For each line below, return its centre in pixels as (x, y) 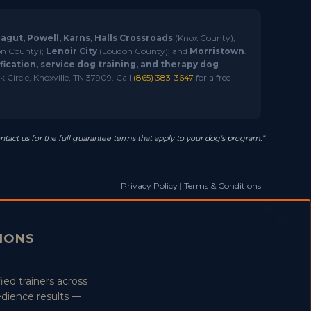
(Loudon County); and (143, 51)
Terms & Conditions (222, 186)
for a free (212, 77)
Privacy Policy (149, 186)
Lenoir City (71, 51)
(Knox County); (204, 38)
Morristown (217, 51)
